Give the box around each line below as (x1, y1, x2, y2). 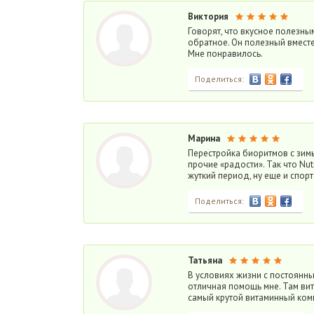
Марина (188, 132, 220, 144)
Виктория (188, 11, 228, 22)
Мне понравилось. (188, 48, 263, 60)
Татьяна (188, 254, 222, 266)
